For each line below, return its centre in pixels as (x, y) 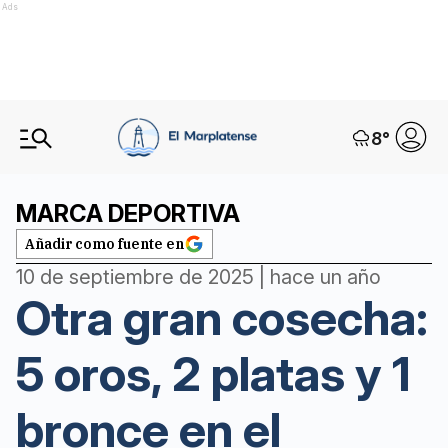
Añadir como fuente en (104, 244)
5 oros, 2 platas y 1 (213, 373)
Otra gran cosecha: (222, 317)
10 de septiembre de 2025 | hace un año (198, 277)
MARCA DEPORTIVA (128, 213)
